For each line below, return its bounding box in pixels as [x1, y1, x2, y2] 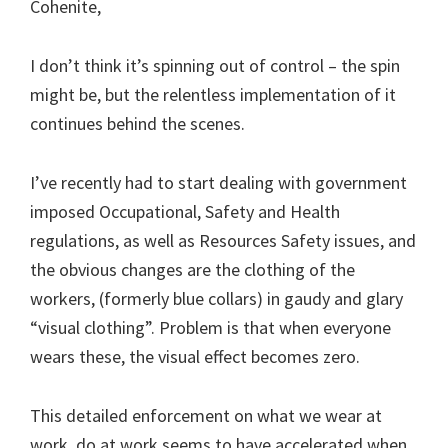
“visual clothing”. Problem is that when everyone [30, 315, 391, 339]
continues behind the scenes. [30, 111, 245, 135]
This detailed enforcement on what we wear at [30, 403, 382, 427]
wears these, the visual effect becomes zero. [30, 344, 360, 368]
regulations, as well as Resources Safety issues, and [30, 228, 416, 252]
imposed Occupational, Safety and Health [30, 199, 340, 223]
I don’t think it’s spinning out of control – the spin [30, 53, 400, 77]
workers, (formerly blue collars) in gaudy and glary [30, 286, 403, 310]
